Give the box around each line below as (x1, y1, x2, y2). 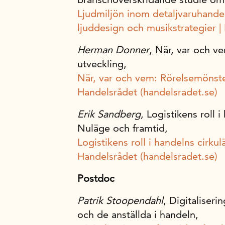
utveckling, (77, 58, 130, 70)
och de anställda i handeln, (77, 208, 201, 220)
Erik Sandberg (77, 108, 141, 120)
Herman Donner (77, 44, 149, 56)
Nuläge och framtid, (77, 122, 171, 134)
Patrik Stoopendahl (77, 194, 163, 206)
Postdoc (77, 172, 115, 184)
